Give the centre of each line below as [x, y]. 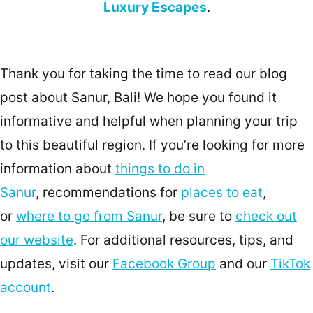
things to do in [160, 168]
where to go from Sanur [89, 216]
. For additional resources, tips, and [183, 240]
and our [243, 263]
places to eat [222, 192]
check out [266, 216]
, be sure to [199, 216]
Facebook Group [164, 263]
